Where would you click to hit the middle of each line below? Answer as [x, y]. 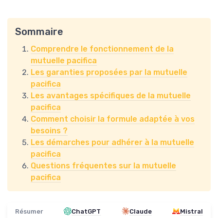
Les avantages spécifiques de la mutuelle [111, 95]
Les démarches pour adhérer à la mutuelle [112, 142]
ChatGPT [86, 211]
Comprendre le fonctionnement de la [102, 49]
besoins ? [49, 130]
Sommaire [39, 31]
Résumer [29, 211]
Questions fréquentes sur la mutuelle [103, 165]
